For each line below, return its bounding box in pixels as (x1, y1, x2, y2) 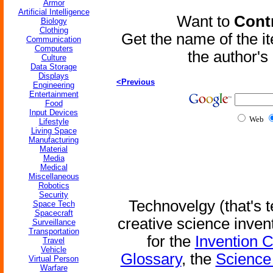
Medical (40, 163, 68, 172)
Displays (38, 71, 69, 80)
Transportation (28, 227, 79, 236)
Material (40, 144, 68, 154)
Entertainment (29, 90, 79, 99)
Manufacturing (29, 135, 79, 144)
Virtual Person (29, 254, 79, 263)
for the (146, 233, 195, 250)
